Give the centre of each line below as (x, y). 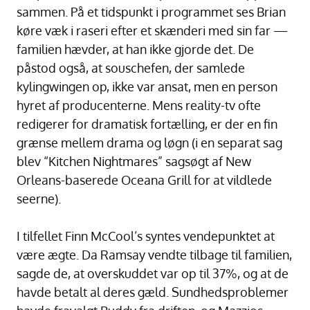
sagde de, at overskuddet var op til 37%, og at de (153, 273)
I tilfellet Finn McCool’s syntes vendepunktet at (146, 236)
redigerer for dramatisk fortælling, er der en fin (147, 124)
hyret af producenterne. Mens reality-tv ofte (139, 105)
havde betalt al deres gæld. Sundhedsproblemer (153, 292)
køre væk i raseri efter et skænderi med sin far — (152, 30)
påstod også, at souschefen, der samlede (131, 67)
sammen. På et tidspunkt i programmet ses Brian (151, 11)
